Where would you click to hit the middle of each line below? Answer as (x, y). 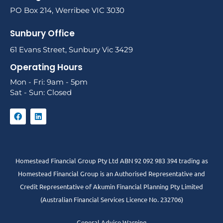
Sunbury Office (42, 33)
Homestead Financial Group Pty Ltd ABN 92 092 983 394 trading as (111, 161)
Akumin (104, 187)
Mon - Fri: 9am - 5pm (49, 82)
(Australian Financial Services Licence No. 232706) (111, 200)
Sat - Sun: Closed (41, 92)
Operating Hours (46, 67)
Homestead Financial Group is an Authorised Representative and (111, 174)
